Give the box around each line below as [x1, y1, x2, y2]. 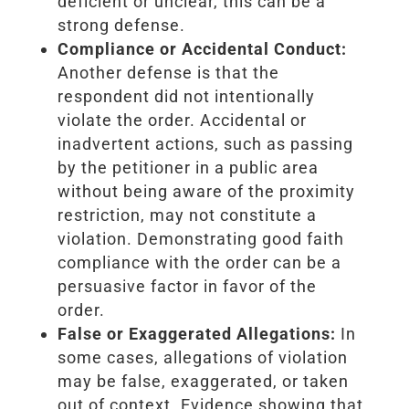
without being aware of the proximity [57, 181, 355, 201]
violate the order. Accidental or [57, 110, 307, 130]
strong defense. [57, 15, 185, 35]
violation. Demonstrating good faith [57, 228, 344, 248]
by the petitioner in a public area [57, 157, 319, 177]
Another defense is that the [57, 62, 279, 82]
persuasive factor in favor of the [57, 276, 317, 296]
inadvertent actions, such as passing [57, 133, 353, 153]
